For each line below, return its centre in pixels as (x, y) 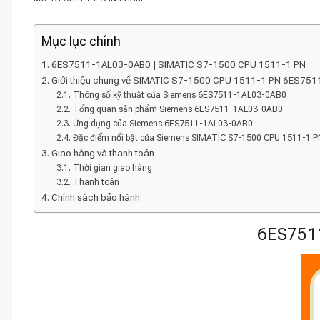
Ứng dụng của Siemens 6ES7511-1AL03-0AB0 (162, 124)
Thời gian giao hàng (112, 168)
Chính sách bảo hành (95, 197)
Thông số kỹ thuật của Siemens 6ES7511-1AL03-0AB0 (179, 95)
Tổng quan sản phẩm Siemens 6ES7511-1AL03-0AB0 (177, 109)
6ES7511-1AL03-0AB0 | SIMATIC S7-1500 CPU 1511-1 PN (178, 64)
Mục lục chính (81, 41)
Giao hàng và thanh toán (102, 153)
